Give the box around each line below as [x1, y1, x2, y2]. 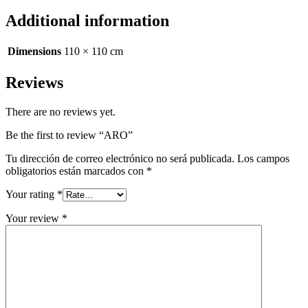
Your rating [5, 188, 57, 201]
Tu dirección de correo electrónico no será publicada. [5, 153, 234, 165]
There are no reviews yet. [5, 106, 115, 118]
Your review [5, 212, 62, 225]
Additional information [5, 11, 169, 30]
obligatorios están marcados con [5, 165, 146, 177]
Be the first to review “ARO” [5, 129, 133, 142]
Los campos [237, 153, 289, 165]
